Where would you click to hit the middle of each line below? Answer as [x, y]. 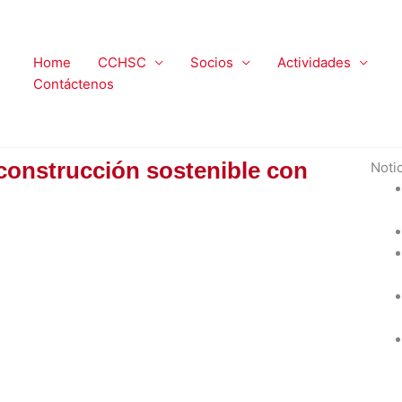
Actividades [314, 62]
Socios [212, 62]
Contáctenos [74, 84]
